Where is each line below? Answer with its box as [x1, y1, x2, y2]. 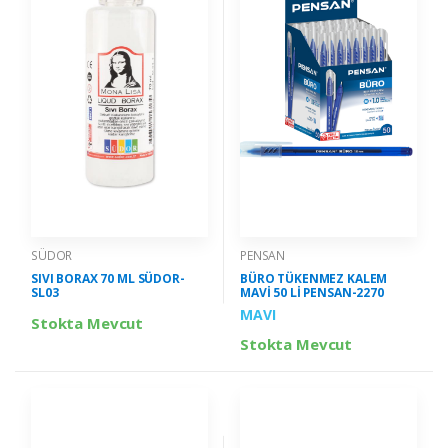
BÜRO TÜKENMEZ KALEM [240, 269, 388, 287]
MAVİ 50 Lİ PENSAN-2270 [240, 283, 384, 301]
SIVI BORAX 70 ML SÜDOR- [31, 269, 185, 287]
